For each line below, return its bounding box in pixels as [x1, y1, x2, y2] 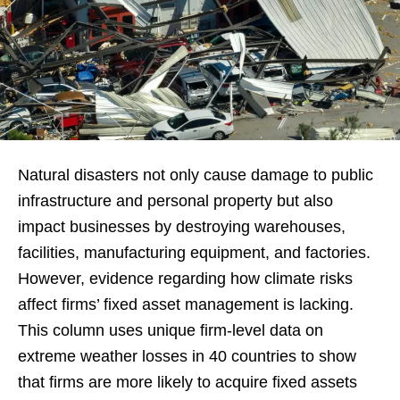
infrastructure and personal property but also [18, 191, 333, 210]
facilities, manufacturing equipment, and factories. [18, 243, 371, 262]
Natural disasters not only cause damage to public [18, 165, 373, 184]
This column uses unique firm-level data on [18, 321, 323, 339]
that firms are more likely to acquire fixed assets [18, 372, 357, 391]
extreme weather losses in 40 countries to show [18, 346, 356, 365]
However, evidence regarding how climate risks [18, 269, 353, 287]
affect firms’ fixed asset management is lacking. [18, 295, 354, 313]
